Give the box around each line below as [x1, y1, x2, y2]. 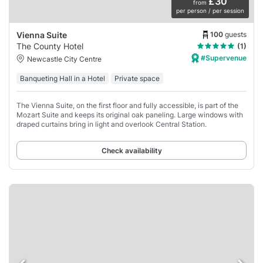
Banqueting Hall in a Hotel [20, 74, 105, 83]
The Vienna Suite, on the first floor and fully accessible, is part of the [16, 101, 238, 110]
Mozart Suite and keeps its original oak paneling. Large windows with [16, 110, 243, 120]
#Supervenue [199, 53, 247, 63]
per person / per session [176, 7, 244, 15]
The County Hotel [16, 41, 83, 52]
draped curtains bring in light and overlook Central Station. [16, 120, 207, 129]
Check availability [101, 146, 162, 156]
